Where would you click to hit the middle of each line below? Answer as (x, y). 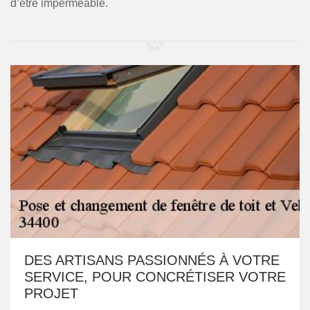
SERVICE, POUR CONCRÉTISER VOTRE (155, 277)
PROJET (51, 293)
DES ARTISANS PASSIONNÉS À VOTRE (152, 260)
